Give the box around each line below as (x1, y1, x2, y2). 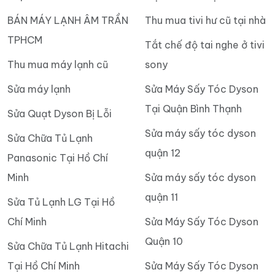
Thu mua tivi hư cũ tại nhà (145, 14, 266, 26)
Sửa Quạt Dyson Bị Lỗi (7, 107, 112, 120)
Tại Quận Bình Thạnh (145, 102, 242, 115)
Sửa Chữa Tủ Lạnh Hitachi (7, 239, 129, 252)
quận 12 (145, 146, 180, 159)
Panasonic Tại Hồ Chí (7, 151, 108, 164)
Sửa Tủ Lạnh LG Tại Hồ (7, 195, 115, 208)
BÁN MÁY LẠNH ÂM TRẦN (7, 14, 128, 26)
